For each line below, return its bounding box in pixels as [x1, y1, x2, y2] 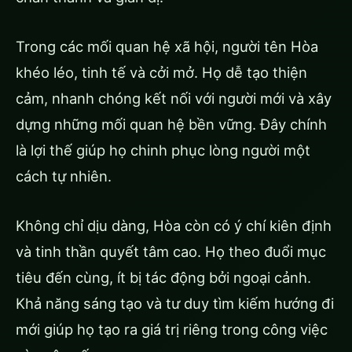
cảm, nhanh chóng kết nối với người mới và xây [16, 89, 332, 107]
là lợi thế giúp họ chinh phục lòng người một [16, 141, 310, 159]
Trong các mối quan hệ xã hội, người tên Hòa [16, 37, 318, 55]
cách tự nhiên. [16, 167, 112, 185]
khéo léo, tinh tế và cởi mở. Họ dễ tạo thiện [16, 63, 307, 81]
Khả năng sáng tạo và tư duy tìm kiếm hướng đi [16, 294, 334, 312]
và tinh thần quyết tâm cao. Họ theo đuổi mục [16, 242, 326, 260]
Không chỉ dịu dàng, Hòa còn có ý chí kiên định [16, 216, 332, 234]
